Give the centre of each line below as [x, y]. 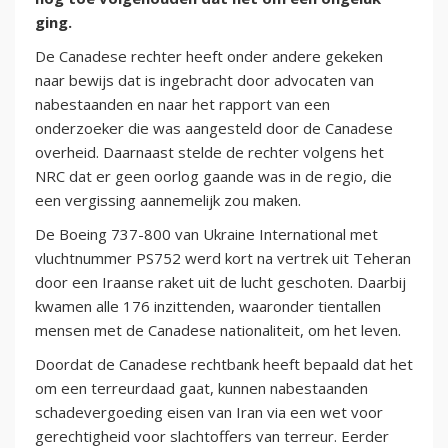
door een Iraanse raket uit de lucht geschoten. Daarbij [220, 282]
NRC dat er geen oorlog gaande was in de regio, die [213, 176]
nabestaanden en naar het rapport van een [182, 104]
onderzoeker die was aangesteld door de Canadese [214, 128]
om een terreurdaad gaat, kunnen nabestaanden [201, 388]
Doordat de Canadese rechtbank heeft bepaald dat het [224, 364]
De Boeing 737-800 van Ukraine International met [206, 234]
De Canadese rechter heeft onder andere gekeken [209, 56]
